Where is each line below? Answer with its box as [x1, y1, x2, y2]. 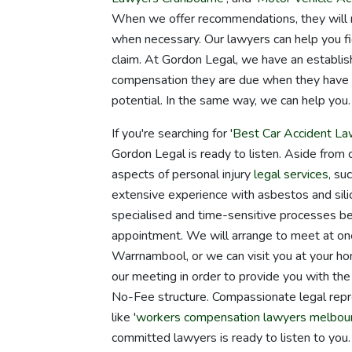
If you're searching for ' [112, 124, 233, 142]
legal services [254, 165, 328, 183]
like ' [112, 308, 136, 326]
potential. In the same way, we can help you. [112, 91, 350, 109]
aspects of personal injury [112, 165, 254, 183]
